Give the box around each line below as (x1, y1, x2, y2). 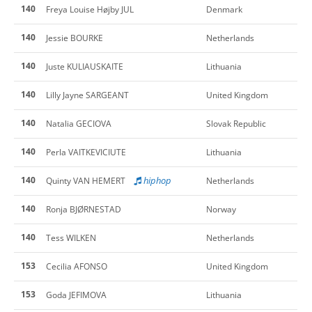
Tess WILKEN (46, 231, 96, 244)
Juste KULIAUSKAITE (46, 60, 123, 72)
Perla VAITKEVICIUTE (46, 146, 126, 158)
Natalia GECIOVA (46, 117, 111, 130)
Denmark (206, 3, 242, 15)
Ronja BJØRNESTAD (46, 203, 121, 215)
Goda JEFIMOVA (46, 288, 107, 301)
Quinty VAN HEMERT (46, 174, 125, 187)
